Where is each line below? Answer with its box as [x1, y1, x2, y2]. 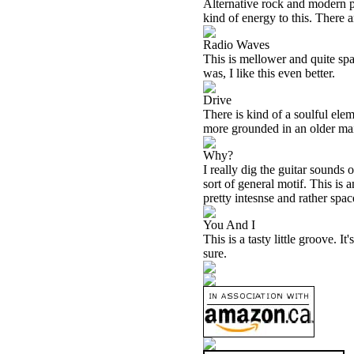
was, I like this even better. [203, 66, 335, 80]
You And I [203, 218, 255, 232]
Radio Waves [203, 38, 269, 51]
